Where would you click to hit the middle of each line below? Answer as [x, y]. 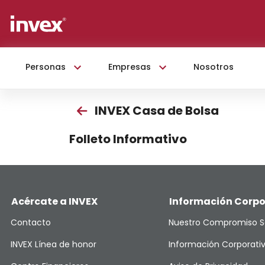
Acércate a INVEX [54, 201]
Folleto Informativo [128, 139]
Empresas [130, 67]
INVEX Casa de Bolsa [157, 111]
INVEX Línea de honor [53, 244]
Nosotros [214, 67]
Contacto [30, 222]
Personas [46, 67]
